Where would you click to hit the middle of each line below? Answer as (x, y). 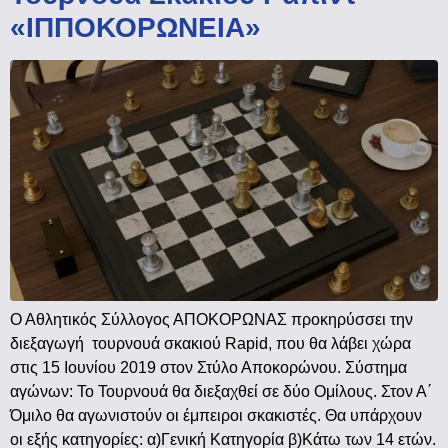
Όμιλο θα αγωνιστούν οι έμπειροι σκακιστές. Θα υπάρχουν (216, 416)
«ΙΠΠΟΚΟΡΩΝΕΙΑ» (135, 28)
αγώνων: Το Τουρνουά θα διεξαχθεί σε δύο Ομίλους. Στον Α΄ (221, 392)
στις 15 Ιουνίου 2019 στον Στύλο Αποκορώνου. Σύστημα (208, 368)
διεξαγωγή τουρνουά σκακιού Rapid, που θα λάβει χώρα (210, 344)
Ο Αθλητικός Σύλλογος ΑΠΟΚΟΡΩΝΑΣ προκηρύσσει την (211, 320)
